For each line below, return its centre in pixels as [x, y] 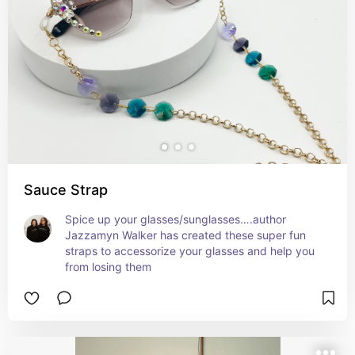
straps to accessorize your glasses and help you [190, 251]
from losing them [108, 267]
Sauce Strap [66, 190]
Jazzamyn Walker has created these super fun [185, 235]
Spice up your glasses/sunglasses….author [176, 219]
